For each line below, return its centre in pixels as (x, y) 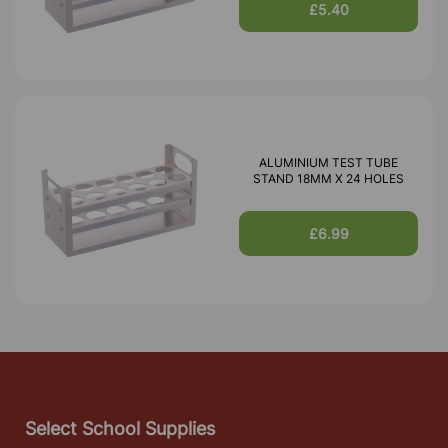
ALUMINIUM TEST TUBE (328, 162)
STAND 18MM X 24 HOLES (328, 178)
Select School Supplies (120, 428)
